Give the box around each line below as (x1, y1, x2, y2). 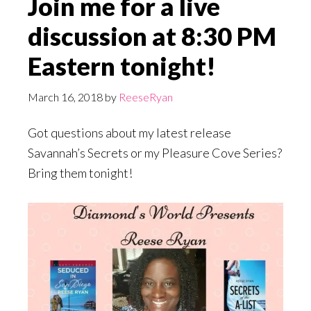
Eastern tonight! (28, 50, 216, 81)
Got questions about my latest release (28, 124, 231, 140)
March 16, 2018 (28, 90, 103, 103)
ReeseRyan (119, 90, 173, 103)
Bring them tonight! (28, 165, 133, 180)
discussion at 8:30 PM (28, 20, 276, 51)
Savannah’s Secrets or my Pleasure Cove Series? (28, 144, 282, 160)
